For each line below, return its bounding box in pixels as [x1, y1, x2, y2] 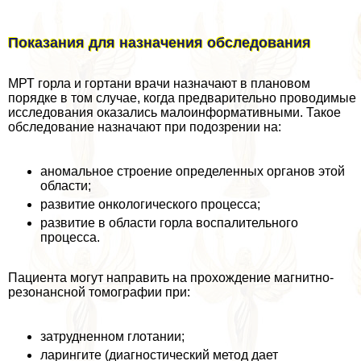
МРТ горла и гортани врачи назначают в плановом [8, 77, 310, 91]
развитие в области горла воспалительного [40, 216, 298, 230]
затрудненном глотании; [40, 330, 185, 344]
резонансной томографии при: [8, 285, 190, 300]
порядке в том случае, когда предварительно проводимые [8, 91, 356, 106]
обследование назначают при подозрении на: [8, 120, 281, 135]
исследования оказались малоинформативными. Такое [8, 106, 341, 120]
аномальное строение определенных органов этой [40, 164, 345, 179]
